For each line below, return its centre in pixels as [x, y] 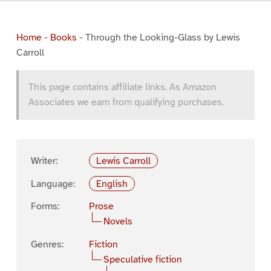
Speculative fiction [142, 260]
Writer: [44, 161]
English [112, 184]
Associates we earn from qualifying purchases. [126, 102]
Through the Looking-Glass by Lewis [162, 37]
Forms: [45, 207]
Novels [118, 222]
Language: [53, 184]
